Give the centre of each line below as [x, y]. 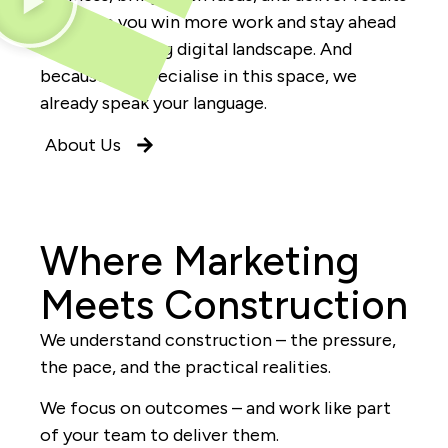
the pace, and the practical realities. [185, 366]
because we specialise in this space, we [198, 76]
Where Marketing [199, 260]
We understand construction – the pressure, [218, 339]
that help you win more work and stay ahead [218, 22]
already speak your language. [153, 103]
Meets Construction [224, 304]
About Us [83, 144]
